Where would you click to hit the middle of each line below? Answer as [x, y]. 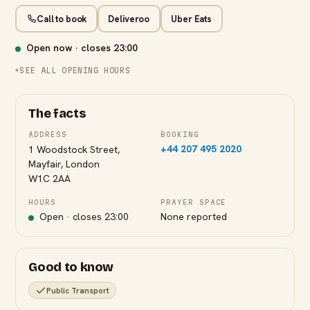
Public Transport [78, 290]
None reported [194, 217]
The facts [57, 113]
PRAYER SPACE [194, 202]
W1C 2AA [50, 179]
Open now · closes [69, 48]
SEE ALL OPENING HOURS [75, 70]
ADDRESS [48, 134]
